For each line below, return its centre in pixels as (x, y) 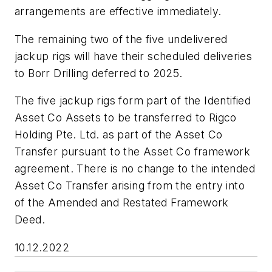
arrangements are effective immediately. (118, 12)
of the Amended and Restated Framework (122, 203)
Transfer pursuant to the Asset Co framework (133, 152)
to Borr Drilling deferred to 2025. (100, 73)
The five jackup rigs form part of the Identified (133, 101)
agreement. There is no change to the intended (135, 169)
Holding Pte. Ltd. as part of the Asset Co (119, 135)
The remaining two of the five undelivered (121, 39)
